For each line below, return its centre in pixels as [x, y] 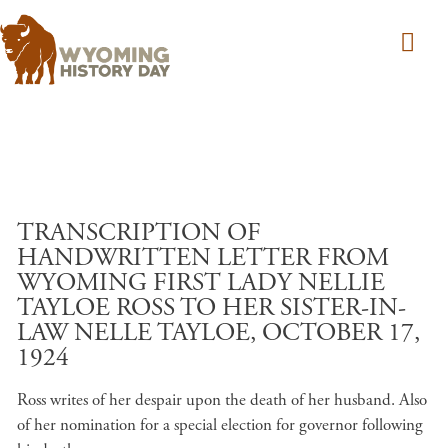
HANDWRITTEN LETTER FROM [203, 258]
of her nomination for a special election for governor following [220, 425]
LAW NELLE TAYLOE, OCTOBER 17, [218, 333]
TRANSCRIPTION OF [139, 233]
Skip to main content [292, 216]
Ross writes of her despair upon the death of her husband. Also [222, 400]
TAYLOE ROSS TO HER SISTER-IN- [211, 308]
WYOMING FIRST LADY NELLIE [201, 283]
